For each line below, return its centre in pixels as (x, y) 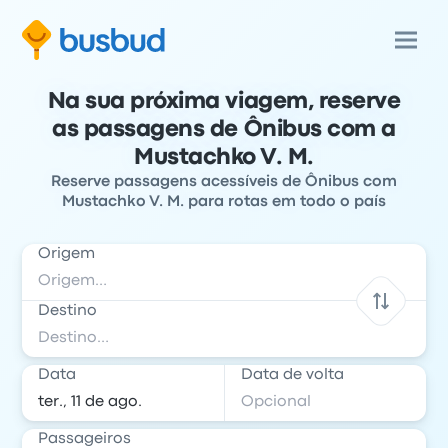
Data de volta (292, 375)
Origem (67, 254)
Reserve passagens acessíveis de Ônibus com (224, 182)
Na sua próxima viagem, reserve (224, 102)
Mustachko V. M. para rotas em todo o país (224, 202)
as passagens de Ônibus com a (224, 130)
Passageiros (85, 439)
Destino (68, 311)
